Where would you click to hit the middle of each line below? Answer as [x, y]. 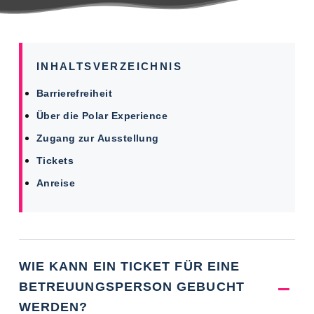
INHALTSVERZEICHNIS [109, 67]
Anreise [56, 183]
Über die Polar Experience [102, 116]
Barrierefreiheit [74, 94]
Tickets [55, 161]
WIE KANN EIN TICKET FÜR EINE [129, 267]
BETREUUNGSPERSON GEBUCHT [131, 287]
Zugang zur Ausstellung [97, 138]
